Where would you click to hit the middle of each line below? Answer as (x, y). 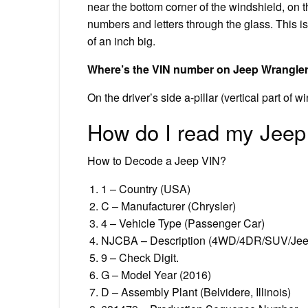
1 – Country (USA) (146, 188)
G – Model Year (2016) (156, 274)
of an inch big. (121, 41)
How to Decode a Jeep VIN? (157, 160)
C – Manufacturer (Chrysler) (168, 206)
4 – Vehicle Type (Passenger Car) (183, 223)
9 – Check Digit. (140, 257)
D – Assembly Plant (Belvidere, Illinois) (196, 291)
